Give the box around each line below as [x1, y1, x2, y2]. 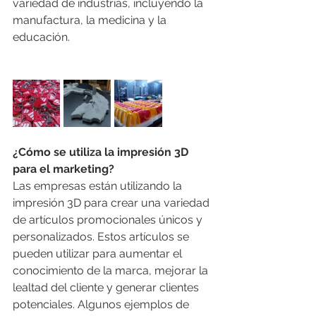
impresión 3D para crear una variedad [13, 195, 212, 209]
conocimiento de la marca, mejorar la [13, 263, 211, 277]
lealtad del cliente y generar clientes [13, 280, 202, 294]
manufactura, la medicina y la [13, 13, 169, 27]
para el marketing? [13, 162, 114, 176]
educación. [13, 30, 70, 44]
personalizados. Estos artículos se [13, 229, 192, 243]
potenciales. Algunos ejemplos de [13, 297, 192, 311]
